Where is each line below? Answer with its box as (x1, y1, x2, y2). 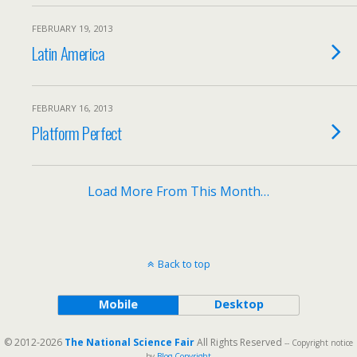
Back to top (157, 257, 210, 271)
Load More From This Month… (88, 182, 269, 200)
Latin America (32, 41, 105, 65)
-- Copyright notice (284, 337, 353, 348)
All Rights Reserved (194, 335, 284, 349)
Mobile (98, 296, 138, 312)
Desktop (214, 296, 264, 312)
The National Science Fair (65, 335, 194, 349)
